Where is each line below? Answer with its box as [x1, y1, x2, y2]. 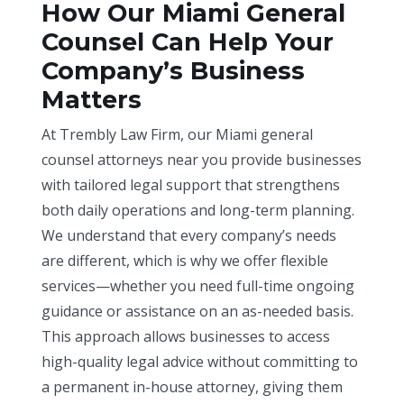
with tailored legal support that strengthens [41, 174, 341, 195]
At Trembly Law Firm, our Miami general [41, 124, 314, 144]
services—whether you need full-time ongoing [41, 275, 355, 296]
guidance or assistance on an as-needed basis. [41, 300, 354, 321]
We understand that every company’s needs [41, 225, 337, 245]
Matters [41, 84, 142, 115]
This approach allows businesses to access [41, 326, 331, 346]
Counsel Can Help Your [41, 26, 335, 57]
